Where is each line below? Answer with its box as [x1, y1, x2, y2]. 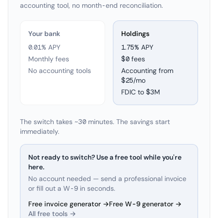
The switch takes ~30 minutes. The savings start [20, 117, 170, 126]
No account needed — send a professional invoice [28, 174, 186, 183]
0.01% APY [28, 43, 60, 52]
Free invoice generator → [28, 200, 109, 208]
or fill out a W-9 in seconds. [28, 184, 115, 193]
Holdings [121, 29, 149, 38]
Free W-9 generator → [109, 200, 182, 208]
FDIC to [121, 88, 146, 96]
